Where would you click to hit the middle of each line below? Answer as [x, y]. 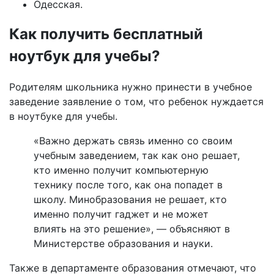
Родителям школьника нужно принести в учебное [131, 87]
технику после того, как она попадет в [128, 185]
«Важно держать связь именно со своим [133, 141]
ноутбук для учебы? [85, 56]
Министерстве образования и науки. [123, 244]
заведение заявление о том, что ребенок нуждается [136, 102]
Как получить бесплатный [106, 34]
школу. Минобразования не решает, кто [130, 200]
